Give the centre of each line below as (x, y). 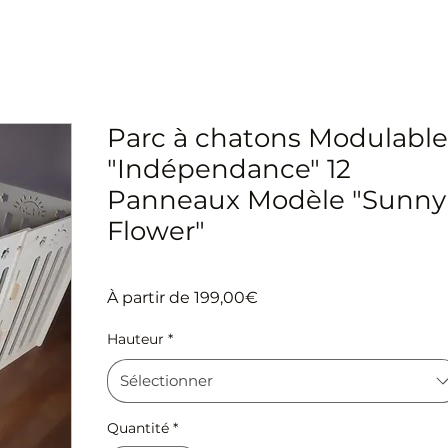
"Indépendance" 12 (229, 169)
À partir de (150, 297)
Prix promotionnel (329, 296)
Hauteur (135, 339)
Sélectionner (166, 380)
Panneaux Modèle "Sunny (276, 200)
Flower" (156, 231)
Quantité (138, 428)
